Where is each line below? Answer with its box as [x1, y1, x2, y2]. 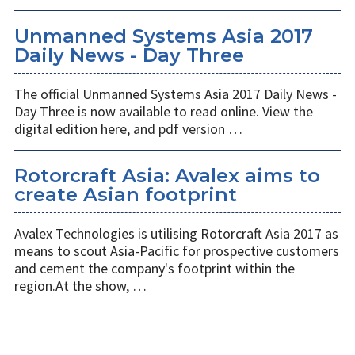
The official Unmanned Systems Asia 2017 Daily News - [14, 85, 337, 104]
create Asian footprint [14, 183, 237, 207]
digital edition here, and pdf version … [14, 120, 242, 139]
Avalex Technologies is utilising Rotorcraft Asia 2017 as [14, 224, 338, 243]
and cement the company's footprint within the [14, 259, 295, 278]
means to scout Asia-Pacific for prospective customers [14, 242, 339, 261]
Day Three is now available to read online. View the [14, 102, 313, 121]
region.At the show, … [14, 277, 147, 296]
